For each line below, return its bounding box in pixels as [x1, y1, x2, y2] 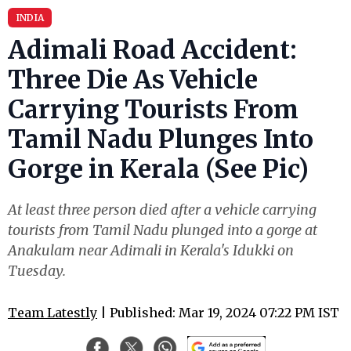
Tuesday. [8, 262, 66, 280]
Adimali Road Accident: [8, 34, 297, 66]
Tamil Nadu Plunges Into [8, 124, 313, 155]
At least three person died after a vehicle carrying [8, 201, 317, 219]
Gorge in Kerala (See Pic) [8, 154, 309, 185]
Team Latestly [8, 305, 97, 320]
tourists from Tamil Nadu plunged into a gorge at [8, 221, 317, 239]
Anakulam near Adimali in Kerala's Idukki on [8, 241, 294, 259]
